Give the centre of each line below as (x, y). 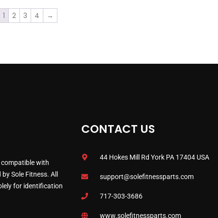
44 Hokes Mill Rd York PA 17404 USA (154, 157)
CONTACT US (118, 129)
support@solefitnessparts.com (146, 176)
